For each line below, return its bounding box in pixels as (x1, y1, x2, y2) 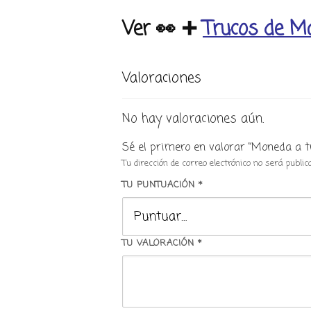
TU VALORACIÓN (122, 237, 198, 251)
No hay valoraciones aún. (122, 109, 264, 129)
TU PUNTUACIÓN (122, 178, 199, 192)
